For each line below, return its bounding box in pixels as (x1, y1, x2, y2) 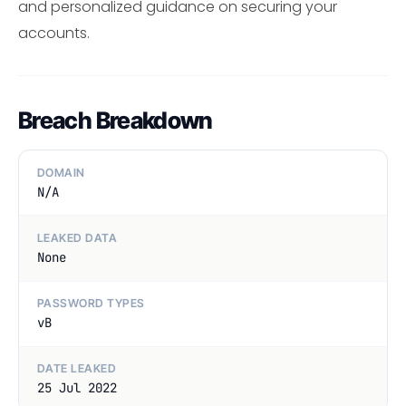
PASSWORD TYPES (37, 296, 145, 311)
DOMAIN (37, 165, 85, 179)
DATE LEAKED (37, 362, 117, 376)
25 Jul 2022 (37, 380, 117, 397)
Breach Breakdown (18, 106, 213, 135)
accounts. (18, 23, 90, 44)
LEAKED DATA (37, 230, 118, 245)
